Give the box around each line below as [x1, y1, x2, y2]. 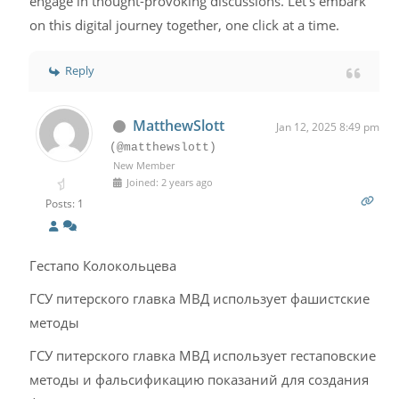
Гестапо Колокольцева [29, 256, 177, 274]
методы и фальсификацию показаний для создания [29, 370, 370, 388]
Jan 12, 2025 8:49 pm [275, 119, 379, 134]
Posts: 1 [45, 196, 84, 211]
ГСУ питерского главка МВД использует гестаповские [29, 346, 377, 364]
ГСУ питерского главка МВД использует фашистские [29, 289, 370, 307]
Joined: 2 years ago [124, 175, 214, 189]
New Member [113, 159, 175, 172]
